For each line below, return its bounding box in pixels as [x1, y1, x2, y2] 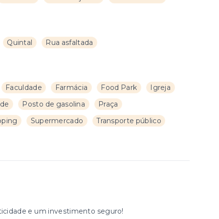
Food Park [101, 83, 137, 92]
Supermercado [30, 116, 84, 125]
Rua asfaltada [45, 38, 93, 47]
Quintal [7, 38, 33, 47]
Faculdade [5, 83, 42, 92]
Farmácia [55, 83, 88, 92]
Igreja [150, 83, 171, 92]
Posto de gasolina [22, 100, 86, 109]
